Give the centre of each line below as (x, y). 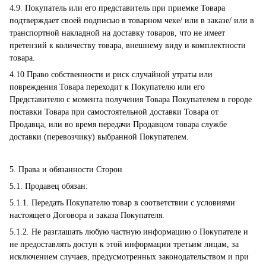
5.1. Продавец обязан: (49, 186)
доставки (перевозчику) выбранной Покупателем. (99, 137)
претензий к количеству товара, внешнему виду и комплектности (128, 45)
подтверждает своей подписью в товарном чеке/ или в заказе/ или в (132, 20)
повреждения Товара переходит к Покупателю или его (107, 87)
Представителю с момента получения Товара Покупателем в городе (131, 99)
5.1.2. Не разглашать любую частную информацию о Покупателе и (129, 232)
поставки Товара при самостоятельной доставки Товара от (114, 112)
